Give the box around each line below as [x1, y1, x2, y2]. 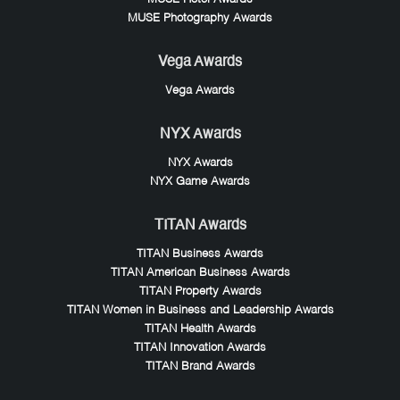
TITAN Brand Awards [145, 361, 255, 373]
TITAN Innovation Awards [134, 342, 266, 354]
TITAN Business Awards [137, 248, 263, 261]
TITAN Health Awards [144, 323, 256, 336]
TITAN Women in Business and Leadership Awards [66, 304, 334, 317]
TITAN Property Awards [138, 286, 262, 298]
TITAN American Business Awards [110, 267, 290, 279]
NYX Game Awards [150, 176, 250, 188]
